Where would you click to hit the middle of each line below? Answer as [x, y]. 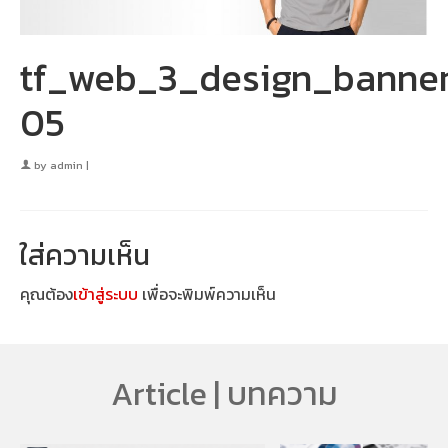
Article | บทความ [224, 393]
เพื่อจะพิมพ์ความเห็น [207, 293]
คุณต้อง [46, 293]
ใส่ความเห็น [85, 254]
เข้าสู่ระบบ [105, 293]
